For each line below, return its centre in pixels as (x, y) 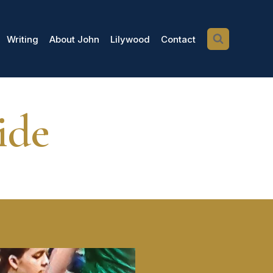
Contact (178, 39)
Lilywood (130, 39)
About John (74, 39)
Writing (23, 39)
